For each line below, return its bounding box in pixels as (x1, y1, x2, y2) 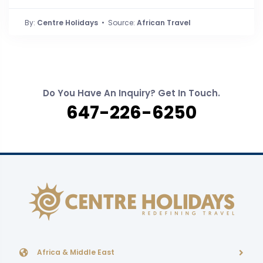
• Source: (98, 18, 137, 28)
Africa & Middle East (37, 247, 114, 258)
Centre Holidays (37, 18, 98, 28)
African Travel (137, 18, 191, 28)
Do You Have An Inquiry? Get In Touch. (43, 87, 220, 100)
